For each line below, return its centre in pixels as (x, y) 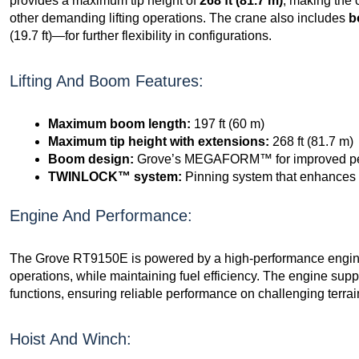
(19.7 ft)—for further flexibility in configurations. (141, 35)
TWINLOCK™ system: (115, 176)
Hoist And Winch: (71, 339)
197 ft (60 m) (228, 123)
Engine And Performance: (101, 215)
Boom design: (91, 159)
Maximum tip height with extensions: (159, 141)
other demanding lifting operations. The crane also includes (179, 18)
